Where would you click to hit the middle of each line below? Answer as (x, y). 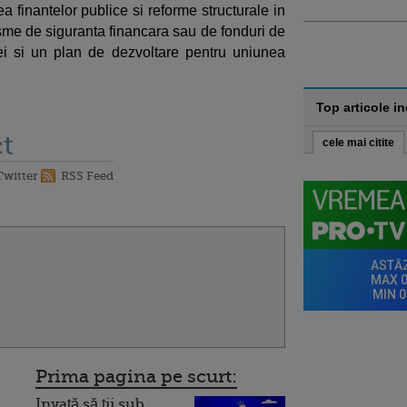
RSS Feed (87, 176)
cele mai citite (358, 143)
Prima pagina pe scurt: (136, 377)
